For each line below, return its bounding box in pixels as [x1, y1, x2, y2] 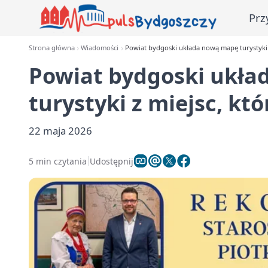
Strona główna [29, 43, 75, 52]
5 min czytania [29, 155, 87, 167]
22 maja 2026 [29, 124, 92, 138]
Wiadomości [81, 43, 119, 52]
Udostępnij [90, 155, 133, 167]
